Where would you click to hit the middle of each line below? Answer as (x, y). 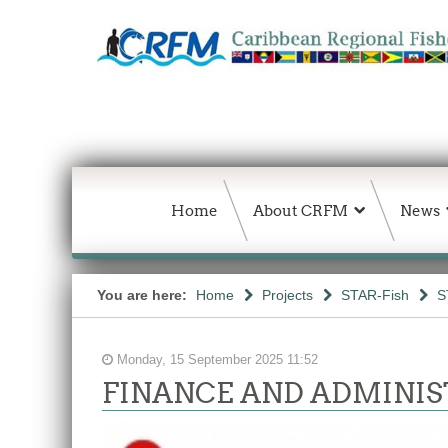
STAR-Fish (375, 295)
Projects (287, 295)
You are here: (144, 295)
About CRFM (300, 210)
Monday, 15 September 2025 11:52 (215, 360)
